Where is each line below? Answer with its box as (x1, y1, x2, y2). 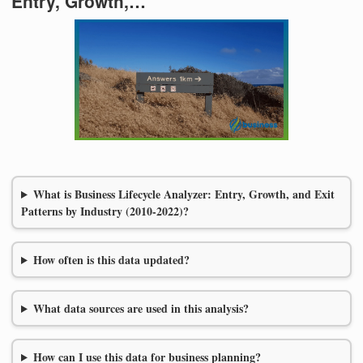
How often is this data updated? (32, 251, 190, 269)
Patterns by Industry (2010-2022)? (21, 203, 189, 220)
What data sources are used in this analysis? (32, 300, 249, 318)
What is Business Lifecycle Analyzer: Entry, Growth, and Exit (32, 186, 335, 203)
